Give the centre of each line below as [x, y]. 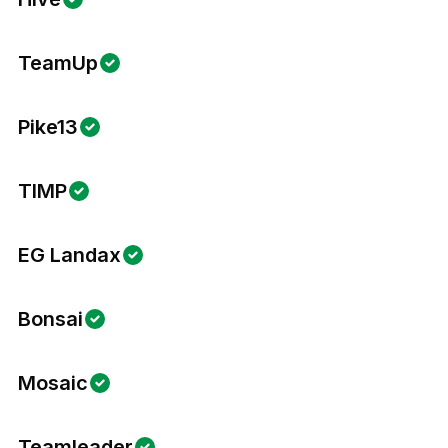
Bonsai [50, 319]
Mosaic [53, 383]
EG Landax [69, 255]
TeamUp [58, 63]
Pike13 [48, 127]
